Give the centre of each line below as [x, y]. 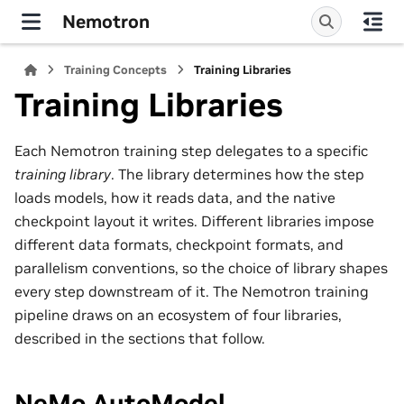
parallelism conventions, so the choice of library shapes [201, 267]
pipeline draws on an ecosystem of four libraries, [178, 314]
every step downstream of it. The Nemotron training [192, 291]
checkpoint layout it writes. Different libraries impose [194, 220]
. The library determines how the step [238, 174]
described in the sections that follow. [140, 338]
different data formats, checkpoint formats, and [179, 244]
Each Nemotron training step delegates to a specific [191, 150]
